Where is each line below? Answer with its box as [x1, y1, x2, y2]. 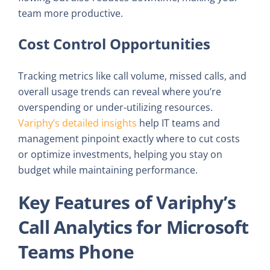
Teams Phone [18, 239, 134, 264]
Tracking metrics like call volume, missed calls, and [18, 69, 246, 83]
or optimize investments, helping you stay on [18, 147, 222, 161]
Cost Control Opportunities [18, 33, 210, 54]
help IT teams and [137, 116, 220, 130]
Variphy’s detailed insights [18, 116, 137, 130]
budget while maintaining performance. [18, 163, 198, 177]
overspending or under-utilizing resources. [18, 100, 213, 114]
